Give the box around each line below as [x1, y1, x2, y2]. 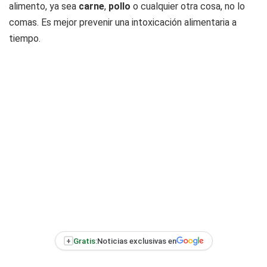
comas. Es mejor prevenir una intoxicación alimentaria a [9, 17, 237, 29]
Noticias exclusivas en [97, 236, 176, 246]
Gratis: [73, 236, 97, 246]
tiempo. [9, 33, 41, 45]
